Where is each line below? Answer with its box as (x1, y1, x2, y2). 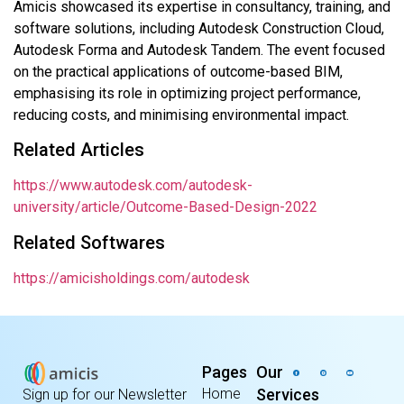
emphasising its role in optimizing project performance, (14, 84, 361, 102)
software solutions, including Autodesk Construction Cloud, (14, 19, 384, 37)
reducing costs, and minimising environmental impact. (14, 106, 349, 124)
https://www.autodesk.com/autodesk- (14, 177, 252, 195)
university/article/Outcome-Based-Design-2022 (14, 198, 317, 216)
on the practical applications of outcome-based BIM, (14, 62, 343, 80)
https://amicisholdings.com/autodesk (14, 269, 250, 287)
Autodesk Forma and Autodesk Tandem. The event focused (14, 41, 385, 59)
